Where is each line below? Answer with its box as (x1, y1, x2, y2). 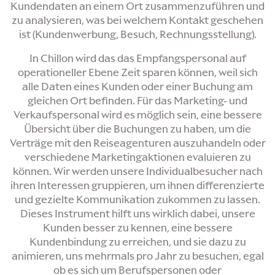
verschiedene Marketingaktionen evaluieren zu (24, 150, 251, 163)
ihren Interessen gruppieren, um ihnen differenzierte (10, 179, 265, 192)
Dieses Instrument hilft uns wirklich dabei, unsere (20, 207, 255, 220)
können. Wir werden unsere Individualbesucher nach (12, 165, 263, 177)
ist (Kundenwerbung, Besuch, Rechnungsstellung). (18, 28, 257, 41)
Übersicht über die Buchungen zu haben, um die (24, 122, 251, 135)
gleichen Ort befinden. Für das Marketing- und (28, 94, 247, 107)
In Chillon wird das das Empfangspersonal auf (29, 52, 246, 64)
